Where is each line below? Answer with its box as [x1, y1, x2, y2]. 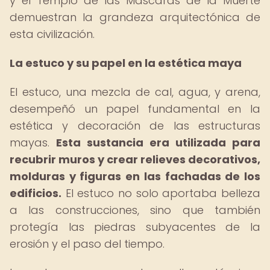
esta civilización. [10, 27, 95, 42]
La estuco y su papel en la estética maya [10, 55, 242, 71]
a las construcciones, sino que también [10, 202, 260, 218]
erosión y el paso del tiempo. [10, 236, 165, 251]
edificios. [10, 186, 61, 201]
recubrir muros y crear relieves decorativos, [10, 152, 260, 167]
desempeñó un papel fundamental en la [10, 101, 260, 116]
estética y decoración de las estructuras [10, 118, 260, 133]
